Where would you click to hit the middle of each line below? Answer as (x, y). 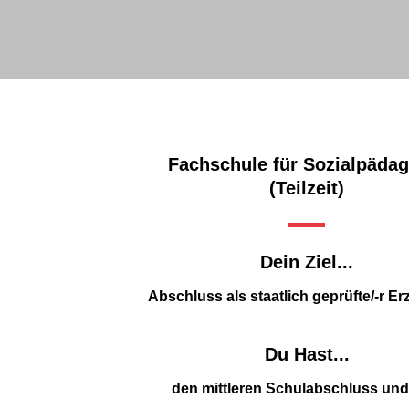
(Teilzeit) (307, 188)
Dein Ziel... (307, 262)
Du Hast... (307, 354)
